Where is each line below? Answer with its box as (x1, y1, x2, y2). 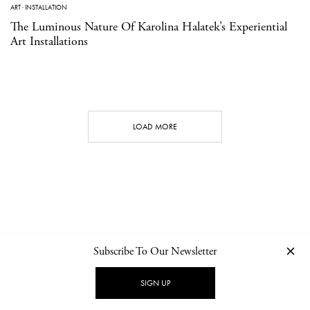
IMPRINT (229, 273, 258, 284)
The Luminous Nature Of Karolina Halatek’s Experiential (10, 18, 287, 35)
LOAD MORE (133, 120, 177, 132)
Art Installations (10, 33, 88, 49)
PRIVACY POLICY (160, 273, 216, 284)
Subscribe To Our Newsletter (93, 244, 217, 259)
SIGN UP (140, 277, 170, 289)
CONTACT (52, 273, 88, 284)
